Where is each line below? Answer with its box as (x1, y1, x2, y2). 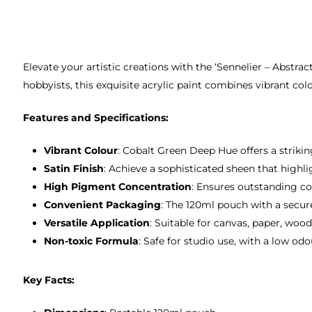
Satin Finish (44, 162, 104, 175)
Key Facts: (23, 273, 75, 286)
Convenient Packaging (44, 198, 162, 211)
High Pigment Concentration (44, 180, 192, 193)
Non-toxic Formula (44, 234, 139, 247)
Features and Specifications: (23, 111, 169, 124)
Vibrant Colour (44, 143, 118, 157)
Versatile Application (44, 216, 150, 229)
